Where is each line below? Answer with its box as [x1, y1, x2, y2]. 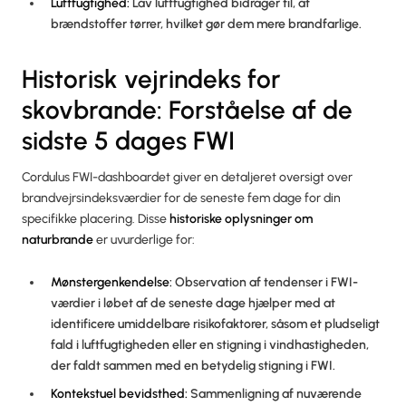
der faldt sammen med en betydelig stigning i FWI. [51, 357, 335, 373]
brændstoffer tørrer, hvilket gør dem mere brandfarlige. [51, 15, 362, 32]
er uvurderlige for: [93, 231, 195, 247]
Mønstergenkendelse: [51, 274, 172, 290]
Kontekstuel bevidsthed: [51, 385, 188, 401]
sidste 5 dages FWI [22, 124, 235, 156]
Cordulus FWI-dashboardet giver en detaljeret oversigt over [22, 169, 353, 185]
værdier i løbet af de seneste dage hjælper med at [51, 295, 335, 311]
